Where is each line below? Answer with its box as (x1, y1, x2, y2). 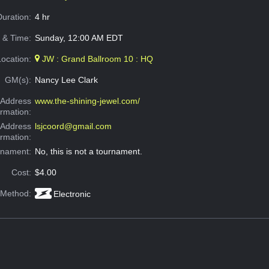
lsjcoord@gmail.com (34, 121, 112, 131)
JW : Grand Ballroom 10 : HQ (39, 54, 153, 64)
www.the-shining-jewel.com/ (34, 96, 140, 106)
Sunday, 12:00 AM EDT (34, 33, 123, 43)
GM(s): (5, 75, 32, 85)
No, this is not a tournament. (34, 147, 142, 157)
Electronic (53, 189, 91, 199)
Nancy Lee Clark (34, 75, 98, 85)
